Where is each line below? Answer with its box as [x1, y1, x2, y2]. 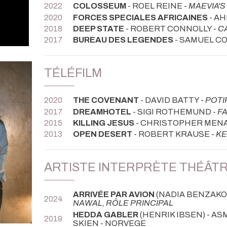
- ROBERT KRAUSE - [132, 130, 216, 139]
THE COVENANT [73, 96, 139, 105]
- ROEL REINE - [126, 2, 188, 11]
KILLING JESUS [73, 119, 134, 128]
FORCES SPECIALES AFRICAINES [73, 13, 208, 22]
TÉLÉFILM [44, 66, 102, 80]
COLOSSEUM [73, 2, 126, 11]
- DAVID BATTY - [139, 96, 205, 105]
